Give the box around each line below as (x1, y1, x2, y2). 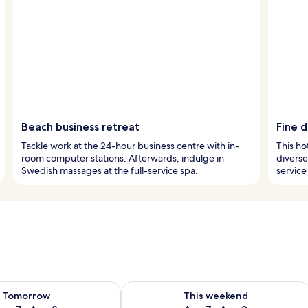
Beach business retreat (21, 120, 140, 133)
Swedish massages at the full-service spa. (21, 164, 198, 177)
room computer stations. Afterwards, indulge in (21, 151, 224, 164)
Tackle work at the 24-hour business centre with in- (21, 139, 239, 152)
